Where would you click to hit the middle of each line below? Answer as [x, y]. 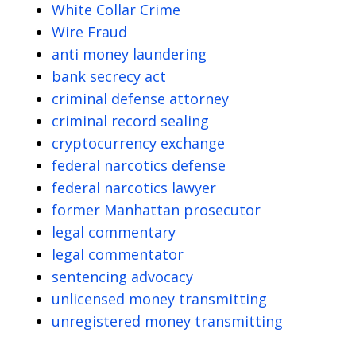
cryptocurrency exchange [138, 143]
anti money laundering [129, 54]
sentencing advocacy [122, 277]
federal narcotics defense [139, 166]
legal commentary [114, 232]
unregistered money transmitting [167, 321]
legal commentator [118, 255]
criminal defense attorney [140, 99]
